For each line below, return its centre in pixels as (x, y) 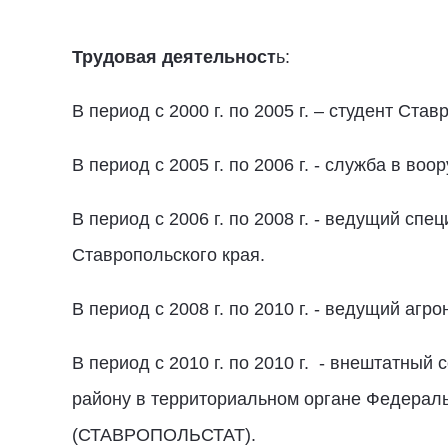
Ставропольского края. (168, 254)
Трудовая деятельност (174, 56)
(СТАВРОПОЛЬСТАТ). (164, 434)
